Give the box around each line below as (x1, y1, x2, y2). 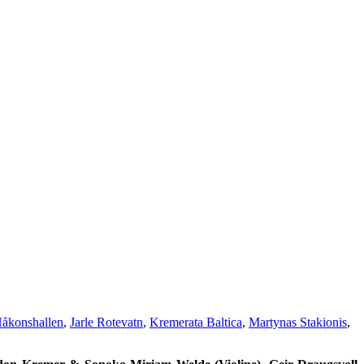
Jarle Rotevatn (70, 314, 143, 329)
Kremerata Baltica (149, 314, 242, 329)
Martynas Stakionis (249, 314, 347, 329)
